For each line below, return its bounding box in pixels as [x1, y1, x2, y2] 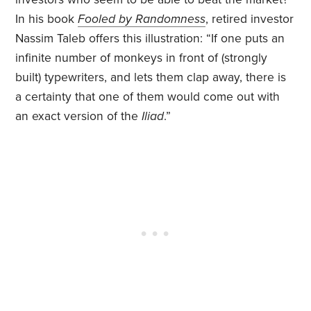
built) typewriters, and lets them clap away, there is [15, 70, 287, 85]
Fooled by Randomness [78, 12, 206, 27]
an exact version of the [15, 109, 142, 124]
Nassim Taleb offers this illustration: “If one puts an [15, 31, 285, 47]
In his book [15, 12, 78, 27]
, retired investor [205, 12, 294, 27]
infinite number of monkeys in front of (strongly [15, 51, 268, 66]
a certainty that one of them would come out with [15, 90, 280, 105]
